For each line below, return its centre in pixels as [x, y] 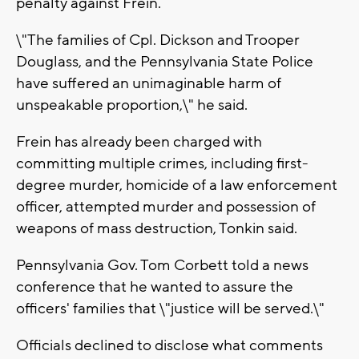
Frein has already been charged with [139, 142]
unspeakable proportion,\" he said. [132, 105]
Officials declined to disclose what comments [169, 346]
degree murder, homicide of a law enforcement [177, 186]
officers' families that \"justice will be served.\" [170, 309]
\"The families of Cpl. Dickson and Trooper [158, 40]
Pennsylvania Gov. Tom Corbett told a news [162, 266]
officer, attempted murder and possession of [166, 207]
